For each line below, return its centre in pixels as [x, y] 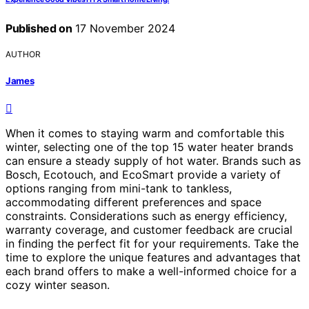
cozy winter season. [58, 285]
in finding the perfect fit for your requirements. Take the [152, 243]
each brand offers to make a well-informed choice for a [151, 271]
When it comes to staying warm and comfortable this [145, 133]
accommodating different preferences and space [133, 202]
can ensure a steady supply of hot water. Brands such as [153, 160]
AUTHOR [23, 54]
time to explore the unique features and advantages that [153, 257]
